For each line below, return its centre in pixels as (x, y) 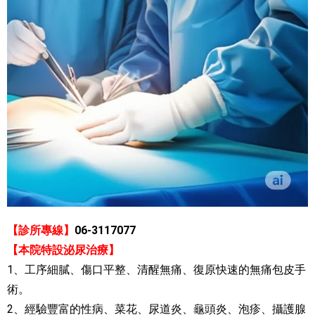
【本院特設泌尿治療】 (63, 250)
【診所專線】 (41, 231)
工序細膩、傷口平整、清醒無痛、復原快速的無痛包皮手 (165, 270)
